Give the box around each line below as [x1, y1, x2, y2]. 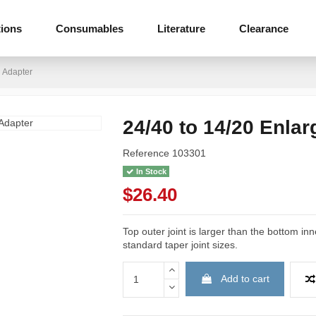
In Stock [133, 166, 166, 176]
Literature [157, 22, 205, 35]
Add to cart [220, 272, 269, 284]
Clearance [239, 22, 288, 35]
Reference [123, 147, 170, 159]
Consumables [56, 22, 123, 35]
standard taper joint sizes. [123, 238, 238, 250]
